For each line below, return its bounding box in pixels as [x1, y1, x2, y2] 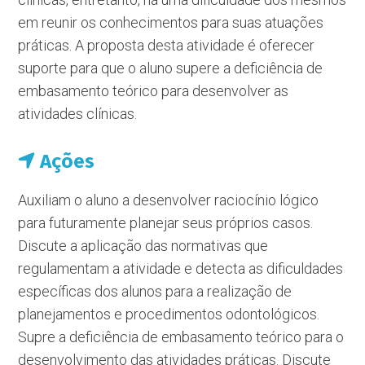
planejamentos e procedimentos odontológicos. [18, 306, 320, 323]
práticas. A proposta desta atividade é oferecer [18, 37, 315, 54]
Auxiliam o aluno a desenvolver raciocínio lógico [18, 191, 319, 209]
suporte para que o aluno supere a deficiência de [18, 59, 323, 77]
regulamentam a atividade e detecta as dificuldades [18, 260, 344, 277]
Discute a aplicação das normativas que [18, 237, 269, 254]
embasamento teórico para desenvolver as [18, 82, 289, 99]
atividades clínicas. [18, 105, 138, 122]
